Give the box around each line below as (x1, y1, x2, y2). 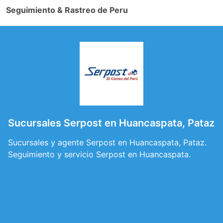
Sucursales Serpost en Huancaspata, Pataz (8, 117, 215, 129)
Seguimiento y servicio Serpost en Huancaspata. (8, 149, 191, 159)
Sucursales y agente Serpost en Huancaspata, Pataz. (8, 137, 207, 147)
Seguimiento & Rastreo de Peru (6, 5, 128, 15)
